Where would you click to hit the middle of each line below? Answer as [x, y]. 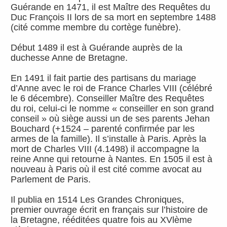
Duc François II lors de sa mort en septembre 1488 [113, 17]
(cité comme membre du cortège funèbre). [96, 28]
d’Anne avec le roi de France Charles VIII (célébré [112, 88]
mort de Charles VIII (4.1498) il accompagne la [105, 149]
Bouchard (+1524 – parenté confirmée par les [103, 129]
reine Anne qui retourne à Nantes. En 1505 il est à [112, 159]
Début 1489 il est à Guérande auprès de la [97, 48]
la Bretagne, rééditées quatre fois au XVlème [102, 220]
